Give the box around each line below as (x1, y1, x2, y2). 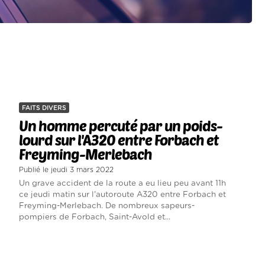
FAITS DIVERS (21, 105, 66, 112)
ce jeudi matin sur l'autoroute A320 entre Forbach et (18, 190, 226, 199)
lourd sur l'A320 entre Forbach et (18, 131, 219, 149)
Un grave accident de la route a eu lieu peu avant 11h (18, 179, 226, 188)
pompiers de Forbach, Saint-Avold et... (18, 213, 170, 222)
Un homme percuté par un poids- (18, 117, 222, 135)
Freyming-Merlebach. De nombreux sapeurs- (18, 202, 195, 211)
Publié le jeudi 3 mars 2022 (18, 166, 114, 174)
